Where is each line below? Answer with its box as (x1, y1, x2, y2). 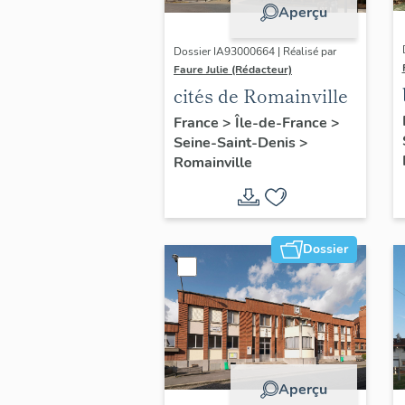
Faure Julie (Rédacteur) (174, 61, 292, 77)
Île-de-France (235, 112, 331, 133)
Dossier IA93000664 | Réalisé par (174, 43, 336, 59)
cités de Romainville (174, 81, 348, 108)
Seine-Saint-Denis (174, 132, 299, 153)
